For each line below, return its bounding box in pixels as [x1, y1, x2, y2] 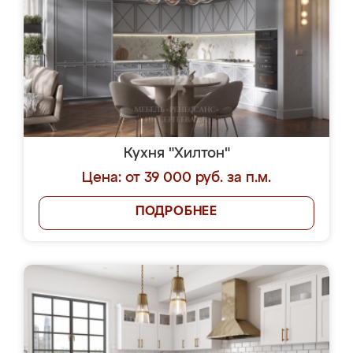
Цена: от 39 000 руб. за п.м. [82, 171, 271, 185]
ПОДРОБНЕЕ [135, 206, 218, 218]
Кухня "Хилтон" [123, 147, 230, 161]
